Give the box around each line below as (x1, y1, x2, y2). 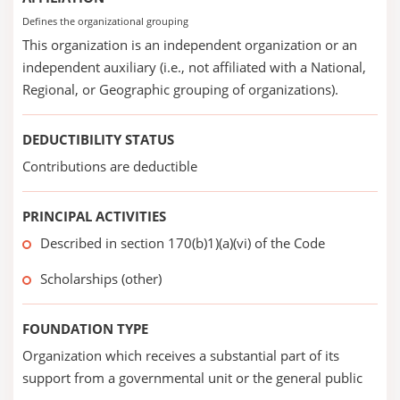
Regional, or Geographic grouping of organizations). (22, 80, 338, 98)
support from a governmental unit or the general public (22, 369, 362, 387)
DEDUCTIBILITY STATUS (22, 130, 174, 148)
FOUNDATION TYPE (22, 320, 148, 337)
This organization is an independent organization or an (22, 36, 357, 54)
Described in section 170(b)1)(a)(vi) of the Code (40, 234, 325, 252)
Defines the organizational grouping (22, 14, 188, 28)
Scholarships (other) (40, 270, 162, 287)
